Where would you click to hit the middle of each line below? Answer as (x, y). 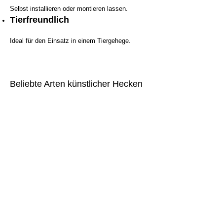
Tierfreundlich (39, 19)
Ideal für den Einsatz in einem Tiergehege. (70, 40)
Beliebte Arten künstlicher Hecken (76, 84)
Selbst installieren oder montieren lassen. (69, 8)
